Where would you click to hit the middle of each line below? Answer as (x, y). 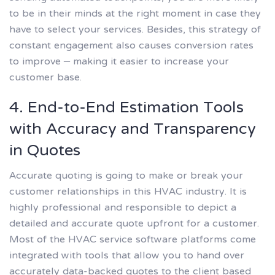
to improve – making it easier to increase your (119, 62)
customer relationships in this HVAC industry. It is (128, 192)
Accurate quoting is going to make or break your (126, 176)
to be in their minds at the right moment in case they (135, 14)
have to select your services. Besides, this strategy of (135, 30)
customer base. (45, 78)
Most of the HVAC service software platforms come (133, 240)
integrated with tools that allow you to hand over (127, 256)
